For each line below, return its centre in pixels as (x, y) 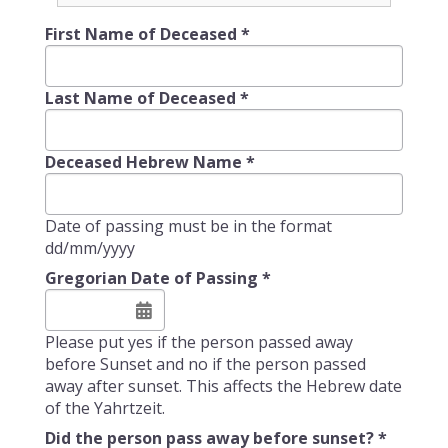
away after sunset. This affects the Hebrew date (223, 386)
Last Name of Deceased (142, 98)
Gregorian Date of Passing (153, 278)
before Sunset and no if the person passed (205, 364)
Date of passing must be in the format (188, 226)
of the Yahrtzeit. (104, 408)
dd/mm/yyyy (89, 248)
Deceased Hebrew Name (145, 162)
